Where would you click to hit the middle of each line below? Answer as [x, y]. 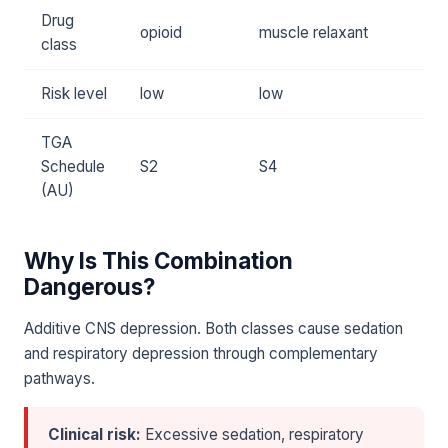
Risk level [74, 94]
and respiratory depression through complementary [201, 354]
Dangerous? [89, 287]
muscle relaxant [313, 33]
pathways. [59, 379]
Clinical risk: [94, 435]
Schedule [73, 167]
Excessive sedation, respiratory [252, 435]
